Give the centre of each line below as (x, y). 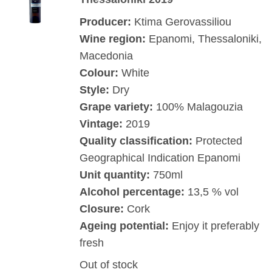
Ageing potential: (124, 226)
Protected (219, 141)
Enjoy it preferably (214, 226)
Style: (94, 90)
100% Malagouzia (198, 107)
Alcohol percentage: (132, 192)
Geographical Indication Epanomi (160, 158)
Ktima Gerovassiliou (182, 22)
